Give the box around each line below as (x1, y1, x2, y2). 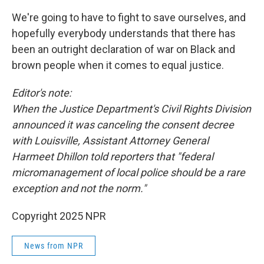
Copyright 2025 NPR (12, 210, 106, 222)
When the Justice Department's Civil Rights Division (12, 103, 251, 115)
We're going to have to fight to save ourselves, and (12, 11, 246, 24)
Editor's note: (12, 87, 74, 99)
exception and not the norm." (12, 182, 146, 194)
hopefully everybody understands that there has (12, 27, 236, 39)
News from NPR (24, 241, 83, 250)
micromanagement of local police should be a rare (12, 166, 245, 179)
